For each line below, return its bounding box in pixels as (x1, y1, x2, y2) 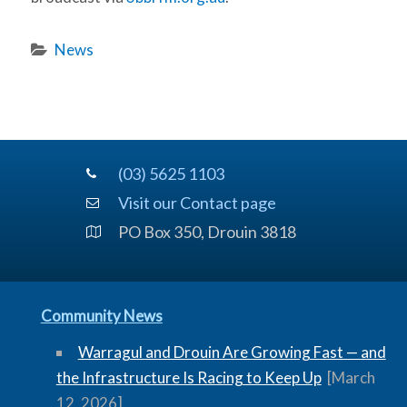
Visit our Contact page (117, 192, 276, 213)
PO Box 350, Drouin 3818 (117, 221, 296, 242)
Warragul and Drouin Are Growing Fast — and (77, 342, 386, 362)
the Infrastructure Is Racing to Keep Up (55, 367, 322, 387)
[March (326, 367, 375, 387)
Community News (40, 305, 163, 325)
